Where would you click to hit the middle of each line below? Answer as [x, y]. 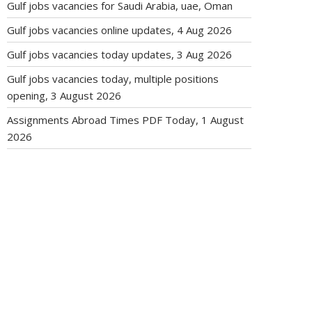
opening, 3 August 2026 [64, 95]
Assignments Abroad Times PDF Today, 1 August [125, 120]
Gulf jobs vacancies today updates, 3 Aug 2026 [119, 54]
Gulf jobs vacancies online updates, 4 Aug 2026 [119, 30]
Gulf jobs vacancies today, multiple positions [113, 79]
